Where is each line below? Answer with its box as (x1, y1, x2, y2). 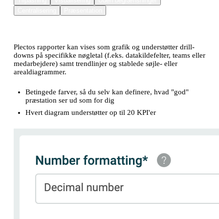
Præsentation (64, 6, 102, 14)
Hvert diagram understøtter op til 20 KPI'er (25, 108, 156, 116)
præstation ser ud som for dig (25, 96, 114, 104)
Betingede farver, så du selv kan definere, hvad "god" (25, 88, 189, 96)
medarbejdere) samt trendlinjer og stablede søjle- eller (14, 59, 177, 67)
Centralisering (18, 6, 56, 14)
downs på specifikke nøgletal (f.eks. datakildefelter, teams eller (14, 51, 205, 59)
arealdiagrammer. (14, 67, 66, 76)
